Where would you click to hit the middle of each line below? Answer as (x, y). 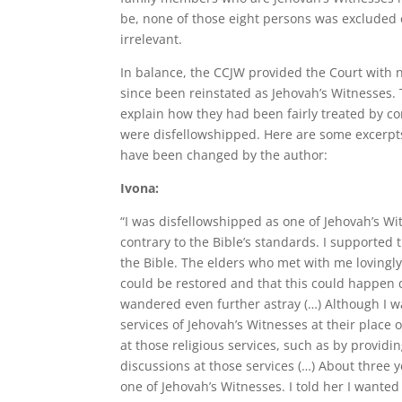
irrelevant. (152, 39)
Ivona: (140, 188)
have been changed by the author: (224, 155)
